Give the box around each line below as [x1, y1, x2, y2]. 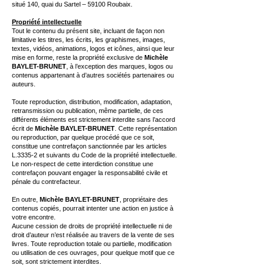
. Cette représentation [115, 125, 177, 132]
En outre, [12, 196, 40, 203]
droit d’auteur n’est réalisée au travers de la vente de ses [12, 231, 174, 238]
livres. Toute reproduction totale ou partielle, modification [12, 240, 172, 247]
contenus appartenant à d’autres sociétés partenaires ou [12, 72, 174, 79]
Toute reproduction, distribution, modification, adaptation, [12, 98, 172, 105]
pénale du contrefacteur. [12, 178, 81, 185]
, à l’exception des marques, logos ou [66, 63, 173, 70]
